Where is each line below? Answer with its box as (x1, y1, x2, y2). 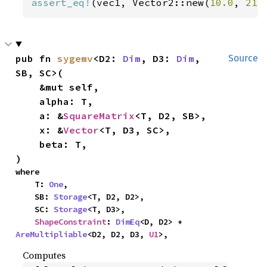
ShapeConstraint (35, 216, 107, 227)
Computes (23, 248, 66, 262)
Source (228, 52, 258, 64)
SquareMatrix (63, 109, 135, 122)
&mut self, (15, 80, 40, 93)
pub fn (15, 52, 58, 64)
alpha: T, (15, 95, 40, 107)
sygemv (57, 52, 94, 64)
